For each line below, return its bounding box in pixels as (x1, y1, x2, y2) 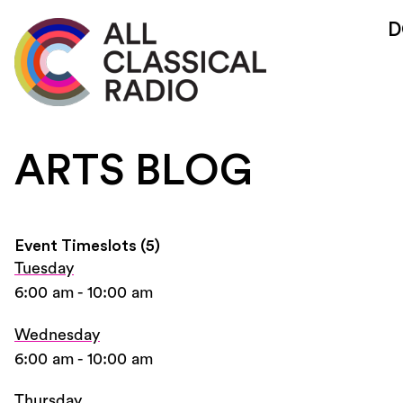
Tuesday (14, 260, 74, 276)
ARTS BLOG (14, 149, 253, 193)
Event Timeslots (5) (14, 237, 160, 254)
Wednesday (14, 326, 100, 343)
